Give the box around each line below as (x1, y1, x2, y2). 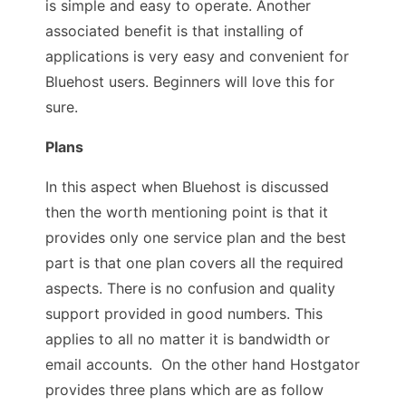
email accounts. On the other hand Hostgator (45, 354, 360, 373)
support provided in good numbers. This (45, 304, 323, 323)
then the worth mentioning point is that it (45, 202, 328, 221)
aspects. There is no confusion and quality (45, 278, 335, 297)
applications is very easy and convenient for (45, 46, 349, 65)
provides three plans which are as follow (45, 380, 324, 399)
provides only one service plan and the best (45, 227, 346, 246)
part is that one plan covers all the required (45, 253, 343, 272)
